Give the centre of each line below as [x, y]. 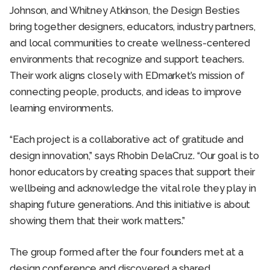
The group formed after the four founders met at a [127, 252]
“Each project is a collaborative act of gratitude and [127, 140]
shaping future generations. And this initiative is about [130, 205]
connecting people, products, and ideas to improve [126, 92]
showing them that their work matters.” [98, 221]
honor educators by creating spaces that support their [132, 172]
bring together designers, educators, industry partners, [133, 27]
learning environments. [61, 108]
